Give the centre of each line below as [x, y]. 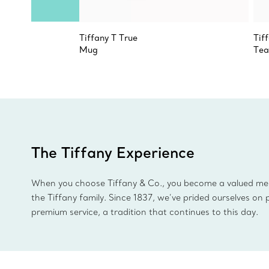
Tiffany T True [108, 38]
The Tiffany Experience [113, 152]
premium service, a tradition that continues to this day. [145, 212]
